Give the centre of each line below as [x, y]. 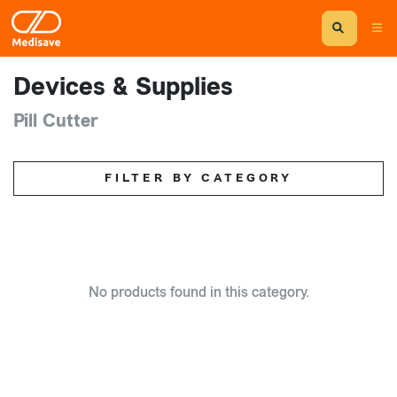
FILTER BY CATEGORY [198, 179]
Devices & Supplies [123, 87]
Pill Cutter [56, 121]
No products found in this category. [198, 292]
